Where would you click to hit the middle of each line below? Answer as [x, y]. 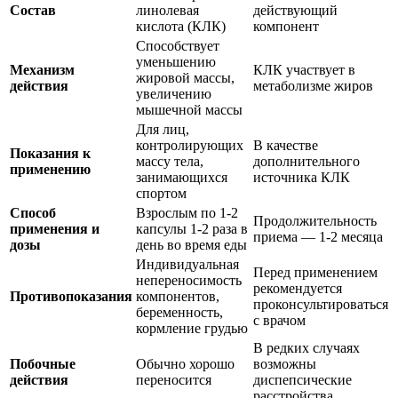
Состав [33, 10]
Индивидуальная [187, 264]
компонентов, [178, 296]
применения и [55, 228]
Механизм [42, 69]
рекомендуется [298, 288]
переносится [174, 379]
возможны [285, 363]
